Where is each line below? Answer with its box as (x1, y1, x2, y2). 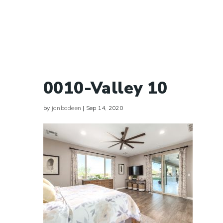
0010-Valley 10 (43, 77, 168, 100)
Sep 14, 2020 (86, 104, 123, 111)
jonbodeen (51, 104, 81, 111)
